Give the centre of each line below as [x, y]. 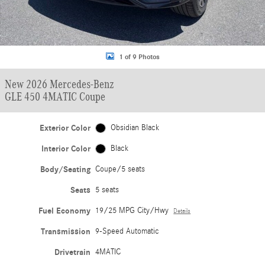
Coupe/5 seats [120, 169]
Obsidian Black [135, 128]
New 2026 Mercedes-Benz [59, 84]
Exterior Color [65, 128]
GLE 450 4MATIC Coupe [55, 96]
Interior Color [66, 149]
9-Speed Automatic [127, 231]
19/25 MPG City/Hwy [132, 211]
